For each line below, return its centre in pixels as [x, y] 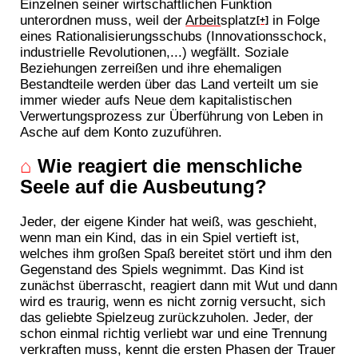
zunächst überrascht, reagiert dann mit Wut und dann [179, 286]
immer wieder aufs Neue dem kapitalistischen [156, 100]
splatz [239, 20]
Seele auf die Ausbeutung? [144, 187]
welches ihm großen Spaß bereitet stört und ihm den [176, 254]
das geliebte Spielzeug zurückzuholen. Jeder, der [167, 318]
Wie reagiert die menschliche [167, 166]
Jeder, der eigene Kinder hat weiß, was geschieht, [169, 222]
